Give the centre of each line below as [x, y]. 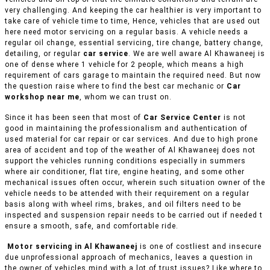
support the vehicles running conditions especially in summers [125, 161]
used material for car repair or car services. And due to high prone [131, 140]
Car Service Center [182, 118]
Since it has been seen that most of [74, 118]
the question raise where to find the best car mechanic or [116, 86]
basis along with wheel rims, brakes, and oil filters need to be [123, 205]
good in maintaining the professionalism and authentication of [126, 129]
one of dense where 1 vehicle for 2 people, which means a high [124, 65]
